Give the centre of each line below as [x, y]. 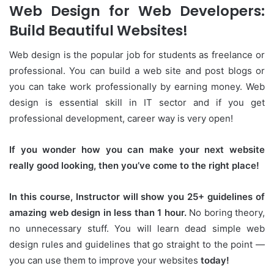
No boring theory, [225, 213]
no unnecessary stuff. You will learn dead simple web [137, 229]
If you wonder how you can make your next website [137, 150]
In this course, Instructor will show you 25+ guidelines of [137, 197]
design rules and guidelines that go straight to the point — [137, 245]
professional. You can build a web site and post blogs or [137, 71]
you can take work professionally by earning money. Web [137, 87]
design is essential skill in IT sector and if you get [137, 103]
